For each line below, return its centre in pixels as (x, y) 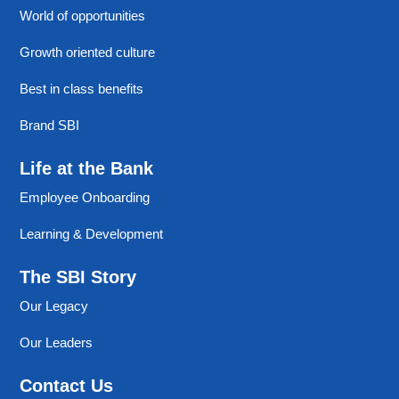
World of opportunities (83, 16)
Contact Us (67, 386)
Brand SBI (50, 126)
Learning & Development (92, 234)
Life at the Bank (87, 169)
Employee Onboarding (85, 198)
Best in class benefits (82, 89)
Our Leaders (57, 343)
